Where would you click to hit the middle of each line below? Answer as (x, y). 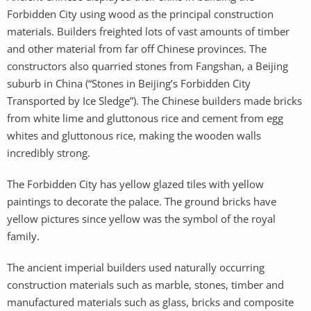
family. (23, 236)
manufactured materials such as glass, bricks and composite (150, 302)
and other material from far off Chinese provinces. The (137, 48)
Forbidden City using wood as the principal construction (140, 14)
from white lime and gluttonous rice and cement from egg (145, 118)
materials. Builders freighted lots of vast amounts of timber (148, 31)
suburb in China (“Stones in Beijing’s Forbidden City (129, 83)
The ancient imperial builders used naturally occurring (136, 267)
